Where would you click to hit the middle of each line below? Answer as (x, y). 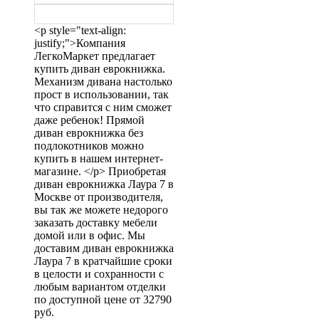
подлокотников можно (89, 145)
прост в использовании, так (101, 94)
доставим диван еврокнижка (104, 248)
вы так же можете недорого (101, 209)
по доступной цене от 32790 (103, 299)
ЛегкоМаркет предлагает (95, 56)
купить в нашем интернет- (99, 158)
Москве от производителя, (99, 197)
